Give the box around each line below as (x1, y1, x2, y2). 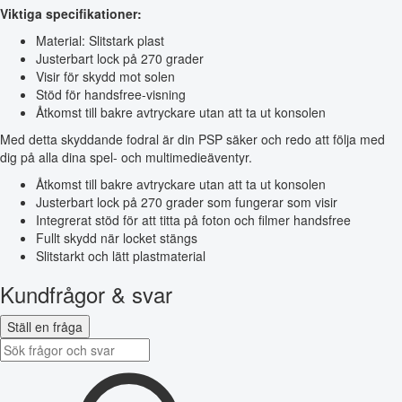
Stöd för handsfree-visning (36, 85, 186, 104)
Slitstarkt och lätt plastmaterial (36, 247, 205, 266)
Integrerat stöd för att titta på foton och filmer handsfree (36, 211, 351, 230)
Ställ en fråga (7, 318, 83, 336)
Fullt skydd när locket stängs (36, 229, 197, 248)
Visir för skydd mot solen (36, 67, 175, 86)
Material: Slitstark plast (36, 31, 164, 50)
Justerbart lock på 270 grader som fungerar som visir (36, 193, 337, 212)
